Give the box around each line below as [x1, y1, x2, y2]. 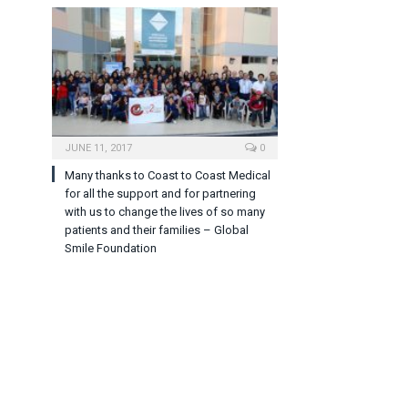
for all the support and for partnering [65, 187, 256, 201]
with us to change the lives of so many [65, 205, 265, 219]
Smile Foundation [65, 241, 157, 256]
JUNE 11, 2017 [65, 142, 132, 155]
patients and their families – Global [65, 223, 249, 238]
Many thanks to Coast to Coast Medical [65, 168, 270, 183]
